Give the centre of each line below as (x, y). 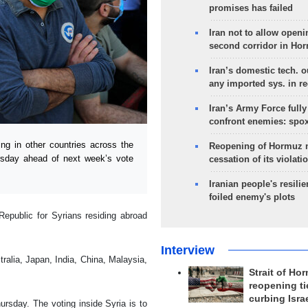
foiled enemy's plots (252, 197)
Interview (187, 250)
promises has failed (251, 8)
